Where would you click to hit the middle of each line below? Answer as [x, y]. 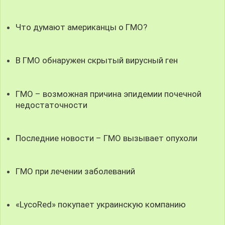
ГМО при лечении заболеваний [76, 171]
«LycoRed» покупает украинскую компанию [101, 204]
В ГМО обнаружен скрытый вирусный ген [97, 61]
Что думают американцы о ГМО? [82, 27]
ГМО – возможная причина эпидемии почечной [109, 94]
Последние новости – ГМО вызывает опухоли [107, 138]
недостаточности [52, 105]
